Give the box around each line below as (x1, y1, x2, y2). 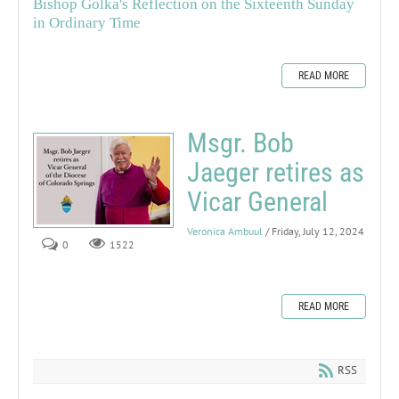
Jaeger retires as (187, 156, 364, 188)
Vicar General (187, 185, 328, 217)
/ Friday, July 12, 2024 (265, 224, 364, 238)
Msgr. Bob (187, 126, 294, 159)
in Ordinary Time (33, 13, 141, 31)
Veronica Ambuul (187, 224, 263, 238)
